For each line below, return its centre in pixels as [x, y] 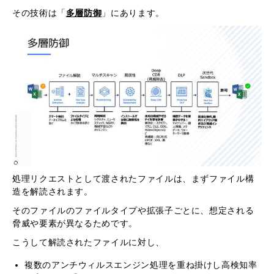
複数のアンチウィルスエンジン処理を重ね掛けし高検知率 [141, 265]
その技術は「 [39, 13]
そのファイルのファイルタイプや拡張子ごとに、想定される [133, 210]
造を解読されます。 [53, 191]
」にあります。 [133, 13]
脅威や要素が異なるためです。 [75, 223]
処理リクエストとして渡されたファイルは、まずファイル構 [133, 178]
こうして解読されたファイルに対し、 [88, 242]
